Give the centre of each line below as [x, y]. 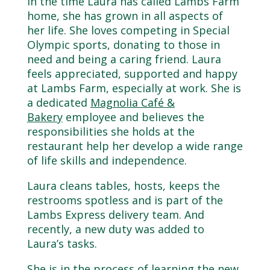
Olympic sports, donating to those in [123, 45]
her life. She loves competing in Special [128, 30]
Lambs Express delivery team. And [115, 215]
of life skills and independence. [107, 160]
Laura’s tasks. [62, 243]
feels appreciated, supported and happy [132, 74]
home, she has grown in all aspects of [125, 16]
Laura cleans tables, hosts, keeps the [123, 186]
